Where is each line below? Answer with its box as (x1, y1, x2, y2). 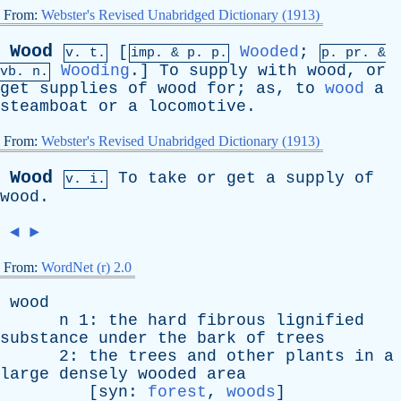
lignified (276, 311, 364, 329)
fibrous (197, 311, 266, 329)
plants (286, 347, 345, 365)
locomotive (148, 98, 246, 115)
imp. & (131, 46, 187, 61)
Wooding (61, 62, 130, 80)
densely (59, 365, 128, 383)
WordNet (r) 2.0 (41, 260, 132, 275)
